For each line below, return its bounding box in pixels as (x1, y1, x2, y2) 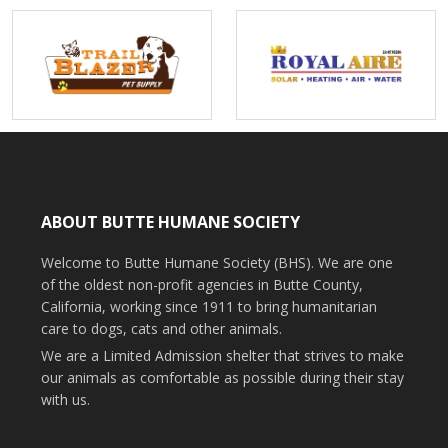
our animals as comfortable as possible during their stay (40, 367, 404, 387)
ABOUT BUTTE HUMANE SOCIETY (40, 210, 300, 233)
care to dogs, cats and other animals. (40, 318, 282, 338)
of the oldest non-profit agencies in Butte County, (40, 274, 363, 294)
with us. (40, 389, 90, 409)
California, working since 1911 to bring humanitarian (40, 296, 377, 316)
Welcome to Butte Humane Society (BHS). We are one (40, 252, 393, 272)
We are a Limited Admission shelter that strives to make (40, 345, 404, 365)
